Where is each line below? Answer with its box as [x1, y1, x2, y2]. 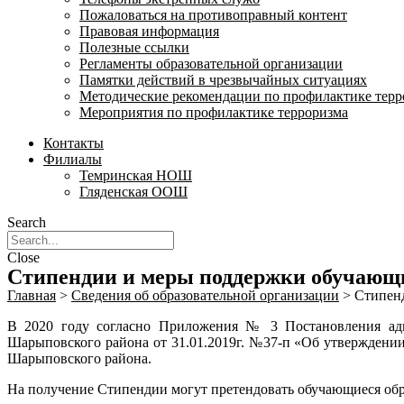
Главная [7, 288, 56, 303]
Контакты [43, 135, 104, 151]
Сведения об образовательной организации [71, 288, 339, 303]
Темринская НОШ [79, 168, 192, 183]
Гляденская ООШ [79, 184, 188, 199]
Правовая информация [79, 23, 219, 39]
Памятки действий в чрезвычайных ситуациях [79, 72, 367, 87]
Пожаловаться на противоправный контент [79, 7, 347, 23]
